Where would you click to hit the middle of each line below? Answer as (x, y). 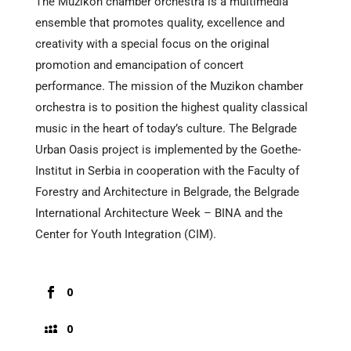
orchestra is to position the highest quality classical (171, 107)
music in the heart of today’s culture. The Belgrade (166, 128)
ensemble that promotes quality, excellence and (159, 22)
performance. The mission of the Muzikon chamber (169, 86)
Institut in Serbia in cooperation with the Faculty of (167, 170)
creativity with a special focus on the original (152, 43)
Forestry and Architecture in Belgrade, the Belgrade (167, 192)
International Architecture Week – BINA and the (159, 213)
